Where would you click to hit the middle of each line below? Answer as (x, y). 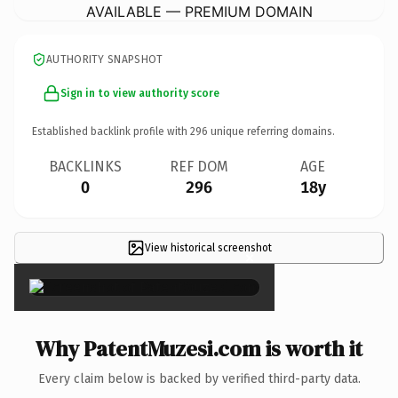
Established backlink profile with (111, 131)
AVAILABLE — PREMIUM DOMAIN (199, 11)
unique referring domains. (271, 131)
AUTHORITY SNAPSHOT (105, 59)
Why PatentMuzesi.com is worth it (199, 348)
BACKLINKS (85, 166)
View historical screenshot (208, 247)
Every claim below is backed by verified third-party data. (199, 378)
